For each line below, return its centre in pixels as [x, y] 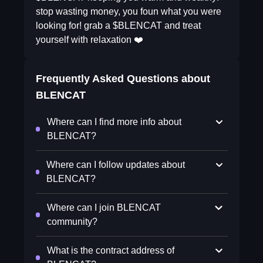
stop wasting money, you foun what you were [128, 11]
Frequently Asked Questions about [123, 79]
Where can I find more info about [114, 122]
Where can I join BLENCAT [104, 208]
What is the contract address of [110, 250]
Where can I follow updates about [116, 165]
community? [73, 222]
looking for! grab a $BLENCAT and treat [118, 26]
